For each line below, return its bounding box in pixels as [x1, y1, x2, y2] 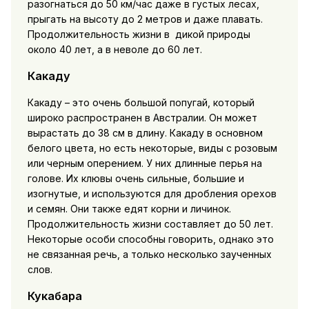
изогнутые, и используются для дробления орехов [27, 187, 277, 199]
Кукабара [27, 288, 82, 303]
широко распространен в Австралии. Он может [27, 111, 257, 123]
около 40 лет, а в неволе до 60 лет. [27, 43, 202, 55]
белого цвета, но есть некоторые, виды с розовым [27, 141, 277, 154]
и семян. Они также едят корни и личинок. [27, 202, 231, 215]
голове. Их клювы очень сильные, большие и [27, 172, 244, 184]
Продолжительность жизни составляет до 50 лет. [27, 217, 273, 230]
